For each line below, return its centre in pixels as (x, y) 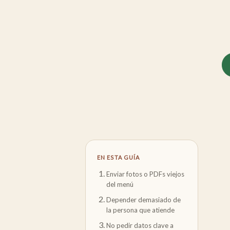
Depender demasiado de (143, 200)
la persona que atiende (140, 210)
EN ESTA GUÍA (119, 157)
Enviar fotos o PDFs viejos (145, 174)
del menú (120, 184)
